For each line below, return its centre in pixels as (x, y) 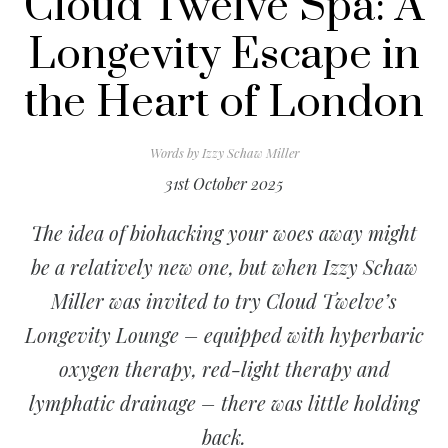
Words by (174, 152)
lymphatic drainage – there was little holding (224, 402)
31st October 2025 (224, 183)
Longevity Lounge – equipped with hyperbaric (224, 334)
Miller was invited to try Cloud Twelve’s (224, 300)
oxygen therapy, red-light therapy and (224, 368)
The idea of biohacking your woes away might (224, 232)
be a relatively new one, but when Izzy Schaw (224, 266)
